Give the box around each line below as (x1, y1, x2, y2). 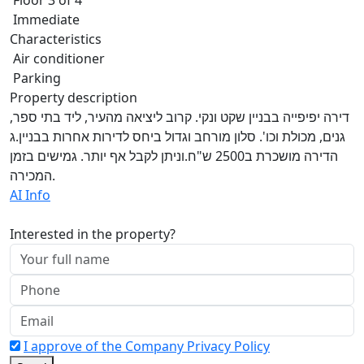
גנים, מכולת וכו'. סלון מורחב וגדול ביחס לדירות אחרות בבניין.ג (10, 127, 345, 145)
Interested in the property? (10, 224, 175, 243)
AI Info (10, 185, 50, 204)
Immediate (10, 10, 80, 28)
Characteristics (10, 29, 102, 48)
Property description (10, 88, 137, 106)
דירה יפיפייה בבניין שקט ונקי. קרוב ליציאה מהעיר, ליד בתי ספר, (10, 107, 349, 126)
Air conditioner (10, 49, 105, 67)
